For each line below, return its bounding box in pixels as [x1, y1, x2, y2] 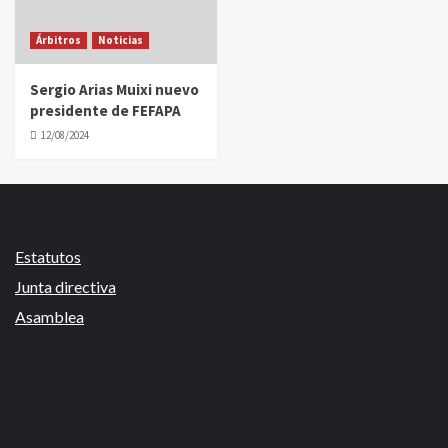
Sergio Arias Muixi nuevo [30, 80, 199, 99]
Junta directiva [15, 277, 116, 296]
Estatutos [15, 247, 81, 266]
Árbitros [36, 33, 81, 47]
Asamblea [15, 307, 84, 326]
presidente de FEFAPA [30, 101, 181, 120]
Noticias [98, 33, 143, 47]
